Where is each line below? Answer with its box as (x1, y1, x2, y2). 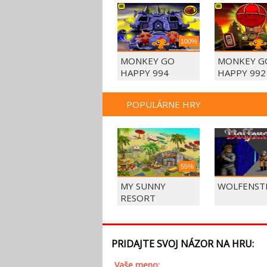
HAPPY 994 (120, 67, 169, 79)
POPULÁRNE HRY (126, 98, 201, 110)
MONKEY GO (120, 55, 175, 67)
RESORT (120, 192, 156, 204)
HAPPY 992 (218, 67, 266, 79)
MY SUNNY (120, 180, 166, 192)
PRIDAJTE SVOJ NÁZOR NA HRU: (111, 237, 254, 250)
